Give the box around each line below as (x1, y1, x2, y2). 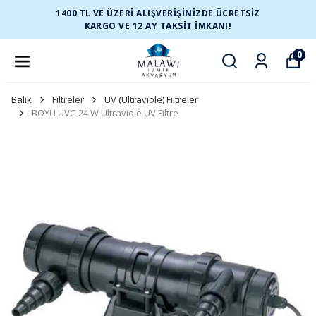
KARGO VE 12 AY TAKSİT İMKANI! (84, 20, 232, 32)
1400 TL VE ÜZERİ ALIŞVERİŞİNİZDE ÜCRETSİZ (56, 7, 260, 19)
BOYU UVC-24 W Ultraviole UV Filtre (32, 107, 178, 119)
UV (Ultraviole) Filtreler (104, 93, 198, 106)
